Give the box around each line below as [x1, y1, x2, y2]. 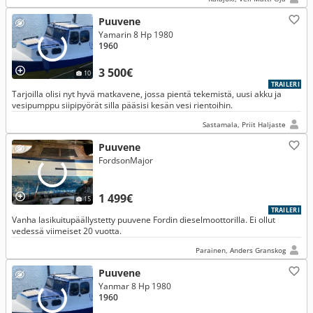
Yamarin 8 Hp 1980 [99, 29, 173, 41]
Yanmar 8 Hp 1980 [99, 280, 171, 292]
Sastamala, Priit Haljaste [203, 119, 286, 129]
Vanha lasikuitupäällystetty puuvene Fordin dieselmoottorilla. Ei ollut [12, 214, 275, 226]
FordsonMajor [99, 154, 153, 166]
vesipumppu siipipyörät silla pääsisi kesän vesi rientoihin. [12, 99, 233, 111]
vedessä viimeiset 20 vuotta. [12, 225, 122, 237]
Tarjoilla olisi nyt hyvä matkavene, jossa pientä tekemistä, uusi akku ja [12, 88, 282, 100]
